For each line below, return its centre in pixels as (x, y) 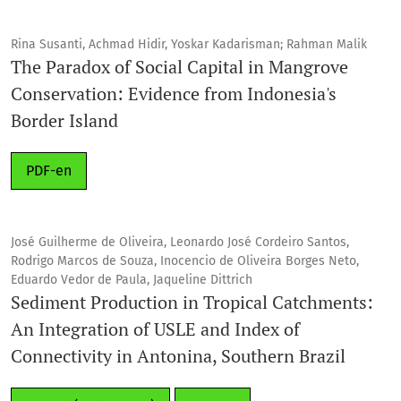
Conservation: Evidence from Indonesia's (174, 93)
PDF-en (49, 170)
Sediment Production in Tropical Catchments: (192, 302)
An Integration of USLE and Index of (155, 328)
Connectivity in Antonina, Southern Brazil (178, 355)
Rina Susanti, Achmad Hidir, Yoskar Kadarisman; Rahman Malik (189, 44)
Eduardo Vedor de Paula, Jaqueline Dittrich (132, 279)
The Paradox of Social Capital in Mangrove (179, 66)
